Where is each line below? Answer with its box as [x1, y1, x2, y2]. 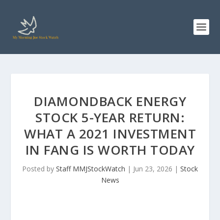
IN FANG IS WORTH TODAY [25, 141, 195, 159]
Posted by [22, 164, 56, 173]
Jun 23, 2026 [133, 164, 172, 173]
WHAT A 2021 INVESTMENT [24, 125, 196, 142]
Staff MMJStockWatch [56, 164, 125, 173]
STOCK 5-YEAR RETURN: [35, 109, 185, 126]
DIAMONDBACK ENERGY [34, 92, 186, 110]
